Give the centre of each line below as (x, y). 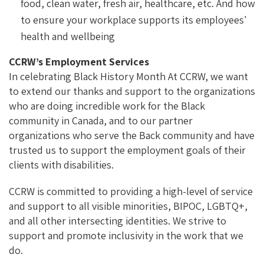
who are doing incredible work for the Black (107, 105)
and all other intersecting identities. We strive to (118, 220)
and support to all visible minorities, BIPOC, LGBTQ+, (128, 206)
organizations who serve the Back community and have (132, 135)
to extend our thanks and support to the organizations (132, 91)
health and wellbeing (68, 36)
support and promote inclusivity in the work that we (126, 235)
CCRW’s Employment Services (79, 61)
